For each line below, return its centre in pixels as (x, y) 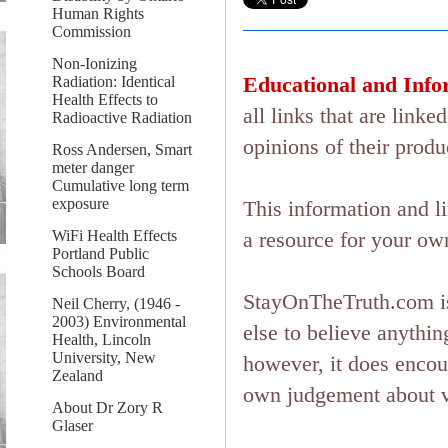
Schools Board (98, 271)
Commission (91, 31)
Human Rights (98, 13)
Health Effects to (105, 99)
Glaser (72, 425)
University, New (104, 357)
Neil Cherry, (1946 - (116, 303)
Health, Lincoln (101, 339)
